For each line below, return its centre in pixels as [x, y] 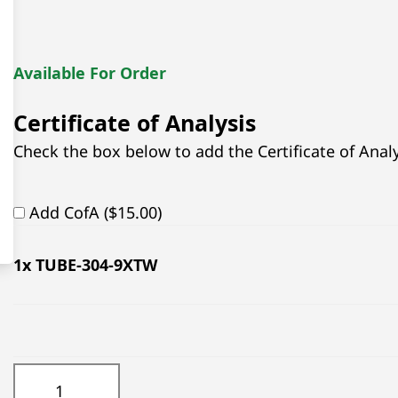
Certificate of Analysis [134, 123]
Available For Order [89, 72]
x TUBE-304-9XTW [89, 264]
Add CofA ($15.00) [95, 212]
